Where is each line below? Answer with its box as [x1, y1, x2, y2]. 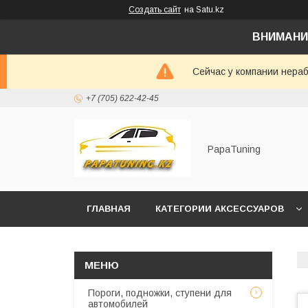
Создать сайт [129, 5, 181, 14]
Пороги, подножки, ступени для [88, 287, 232, 298]
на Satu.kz [184, 5, 224, 14]
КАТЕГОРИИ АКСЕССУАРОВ [155, 203, 284, 214]
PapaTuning [208, 144, 261, 155]
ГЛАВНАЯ [87, 203, 131, 214]
